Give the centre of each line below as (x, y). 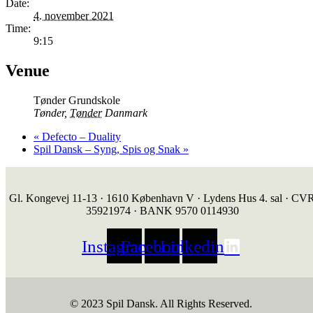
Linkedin (192, 246)
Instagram (117, 246)
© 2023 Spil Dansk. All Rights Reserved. (162, 304)
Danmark (126, 113)
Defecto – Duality (80, 137)
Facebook (154, 246)
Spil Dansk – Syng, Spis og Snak (108, 150)
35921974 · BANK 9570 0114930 (162, 211)
